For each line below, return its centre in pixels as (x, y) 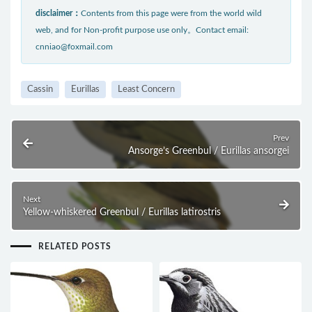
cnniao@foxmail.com (74, 46)
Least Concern (146, 89)
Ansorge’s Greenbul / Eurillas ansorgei (209, 151)
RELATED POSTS (75, 246)
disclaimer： (58, 13)
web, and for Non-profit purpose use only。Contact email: (142, 30)
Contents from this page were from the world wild (171, 13)
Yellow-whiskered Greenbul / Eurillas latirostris (122, 212)
